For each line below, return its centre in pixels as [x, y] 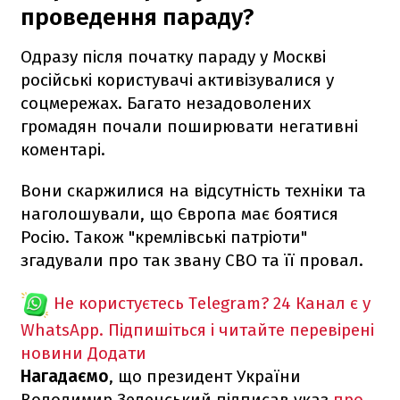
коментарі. [63, 149]
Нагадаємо [65, 376]
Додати [117, 353]
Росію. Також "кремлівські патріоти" [164, 237]
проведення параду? [137, 17]
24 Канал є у [322, 303]
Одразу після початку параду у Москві [173, 56]
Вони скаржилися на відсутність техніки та [193, 190]
